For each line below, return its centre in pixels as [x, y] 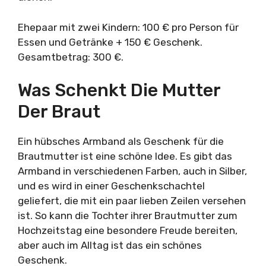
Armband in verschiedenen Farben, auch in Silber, [132, 171]
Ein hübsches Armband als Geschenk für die [121, 141]
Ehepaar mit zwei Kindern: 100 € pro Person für [128, 27]
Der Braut [59, 112]
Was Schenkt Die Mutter [119, 90]
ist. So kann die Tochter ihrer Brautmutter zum [128, 216]
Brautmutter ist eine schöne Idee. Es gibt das [125, 156]
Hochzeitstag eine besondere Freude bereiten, [128, 230]
